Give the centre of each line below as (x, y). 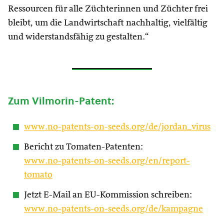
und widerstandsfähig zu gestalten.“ (78, 37)
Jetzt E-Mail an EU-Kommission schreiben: (108, 195)
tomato (38, 175)
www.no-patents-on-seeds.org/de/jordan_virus (117, 127)
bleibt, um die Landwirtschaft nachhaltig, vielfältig (108, 23)
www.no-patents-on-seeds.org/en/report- (107, 161)
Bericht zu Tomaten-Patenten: (83, 147)
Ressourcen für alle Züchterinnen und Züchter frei (108, 9)
